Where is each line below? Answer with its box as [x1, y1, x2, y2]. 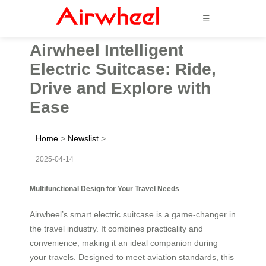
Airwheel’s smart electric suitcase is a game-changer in [30, 209, 236, 219]
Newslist [68, 133, 99, 143]
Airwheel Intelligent [30, 40, 183, 59]
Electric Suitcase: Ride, [30, 59, 216, 78]
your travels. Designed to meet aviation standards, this [30, 252, 234, 262]
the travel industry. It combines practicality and [30, 223, 203, 233]
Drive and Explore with [30, 78, 211, 97]
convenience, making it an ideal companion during [30, 237, 218, 248]
